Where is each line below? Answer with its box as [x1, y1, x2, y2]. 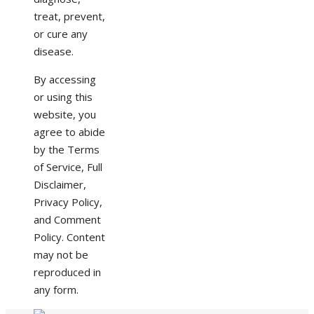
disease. [34, 43, 74, 58]
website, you [34, 107, 96, 121]
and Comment [34, 212, 101, 226]
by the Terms [34, 142, 100, 156]
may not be [34, 247, 88, 261]
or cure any [34, 26, 88, 41]
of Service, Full [34, 159, 102, 174]
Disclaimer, [34, 177, 86, 191]
